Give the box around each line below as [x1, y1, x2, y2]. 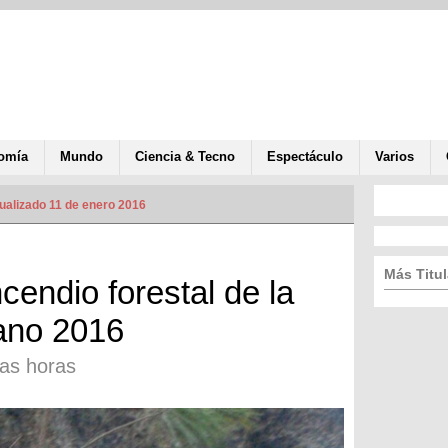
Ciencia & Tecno [135, 148, 235, 164]
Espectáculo [267, 148, 343, 164]
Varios [375, 148, 414, 164]
